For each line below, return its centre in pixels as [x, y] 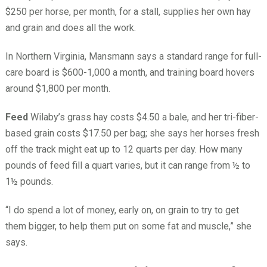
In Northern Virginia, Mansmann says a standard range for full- [133, 57]
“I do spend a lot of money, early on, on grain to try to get [122, 210]
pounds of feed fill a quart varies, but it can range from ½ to [128, 166]
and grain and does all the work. [70, 28]
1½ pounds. [29, 182]
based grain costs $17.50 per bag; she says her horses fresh [132, 133]
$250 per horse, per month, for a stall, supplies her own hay [128, 12]
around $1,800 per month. [58, 89]
